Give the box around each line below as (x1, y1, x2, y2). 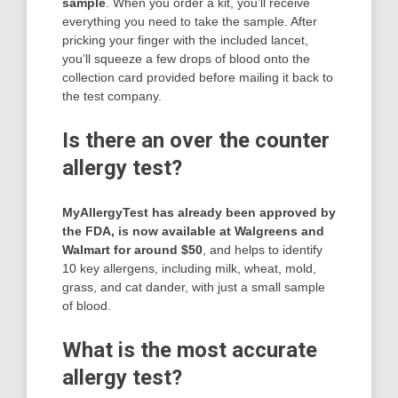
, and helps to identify (203, 243, 322, 258)
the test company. (62, 89, 162, 104)
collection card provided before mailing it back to (62, 70, 333, 85)
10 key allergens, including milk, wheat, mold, (62, 261, 316, 276)
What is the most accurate (62, 338, 317, 363)
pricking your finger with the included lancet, (62, 33, 308, 48)
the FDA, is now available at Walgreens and (62, 224, 324, 239)
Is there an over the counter (62, 128, 330, 154)
